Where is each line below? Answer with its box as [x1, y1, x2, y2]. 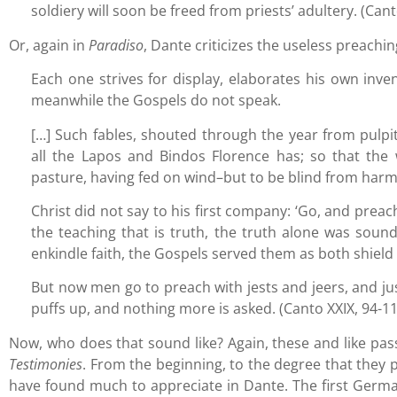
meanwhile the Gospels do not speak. [31, 90, 284, 111]
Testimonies [9, 354, 82, 374]
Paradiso [89, 35, 144, 55]
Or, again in [9, 35, 89, 55]
